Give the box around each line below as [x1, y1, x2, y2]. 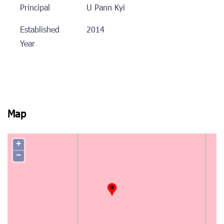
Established [20, 24, 59, 36]
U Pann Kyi [86, 2, 125, 14]
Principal [20, 2, 50, 14]
